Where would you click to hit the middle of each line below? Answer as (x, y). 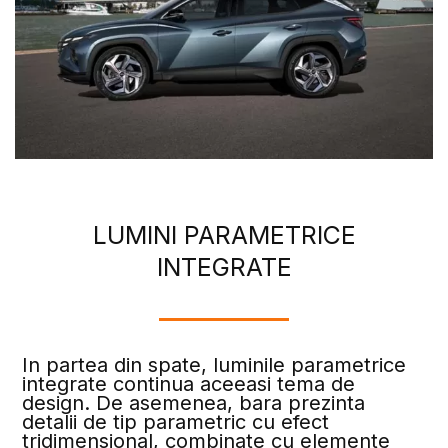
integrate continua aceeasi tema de (189, 383)
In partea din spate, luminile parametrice (214, 364)
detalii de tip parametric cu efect (176, 421)
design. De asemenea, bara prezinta (194, 402)
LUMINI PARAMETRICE (224, 234)
